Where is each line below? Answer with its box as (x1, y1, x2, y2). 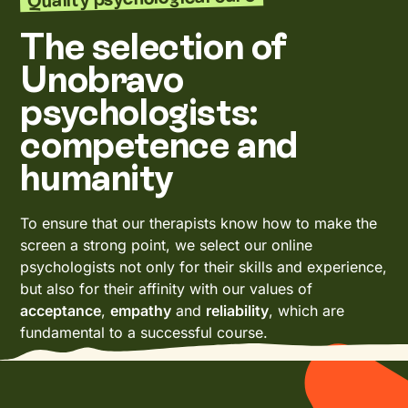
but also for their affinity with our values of (20, 279, 313, 298)
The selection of (20, 24, 288, 68)
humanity (20, 155, 174, 199)
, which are (269, 301, 345, 320)
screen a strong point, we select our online (20, 235, 313, 254)
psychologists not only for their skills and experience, (20, 257, 388, 276)
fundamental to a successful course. (20, 322, 269, 342)
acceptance (20, 301, 102, 320)
